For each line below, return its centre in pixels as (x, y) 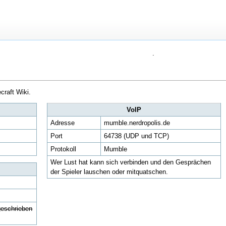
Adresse (63, 123)
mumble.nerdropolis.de (137, 123)
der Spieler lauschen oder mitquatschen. (109, 172)
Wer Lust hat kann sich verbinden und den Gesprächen (131, 162)
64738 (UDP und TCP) (137, 136)
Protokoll (64, 149)
